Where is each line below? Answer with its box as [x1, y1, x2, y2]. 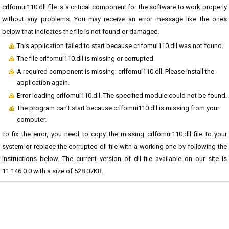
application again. [17, 79, 70, 86]
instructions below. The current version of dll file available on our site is [2, 155, 227, 163]
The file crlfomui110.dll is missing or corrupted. [17, 55, 155, 62]
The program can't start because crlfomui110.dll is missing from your [17, 104, 219, 112]
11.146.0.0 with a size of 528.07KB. [2, 167, 103, 175]
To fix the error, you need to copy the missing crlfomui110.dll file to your [2, 130, 227, 138]
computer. [17, 116, 47, 123]
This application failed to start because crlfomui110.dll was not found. [17, 42, 223, 50]
